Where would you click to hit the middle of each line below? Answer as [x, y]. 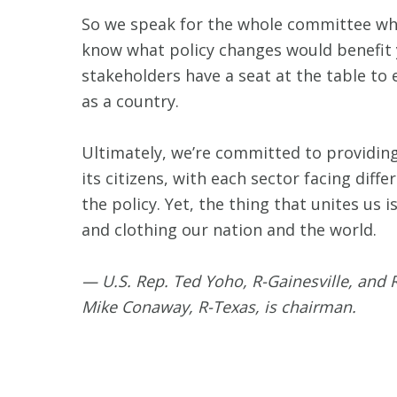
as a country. [130, 101]
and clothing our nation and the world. [229, 229]
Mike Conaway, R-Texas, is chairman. [221, 306]
